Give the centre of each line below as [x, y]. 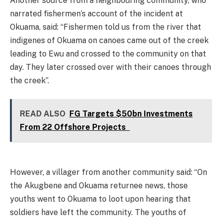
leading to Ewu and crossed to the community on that [108, 54]
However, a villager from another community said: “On [109, 172]
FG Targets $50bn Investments [131, 114]
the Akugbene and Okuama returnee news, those [99, 185]
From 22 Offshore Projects [75, 127]
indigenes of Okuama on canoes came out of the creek [109, 40]
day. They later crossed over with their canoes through [111, 67]
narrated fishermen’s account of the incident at [96, 13]
